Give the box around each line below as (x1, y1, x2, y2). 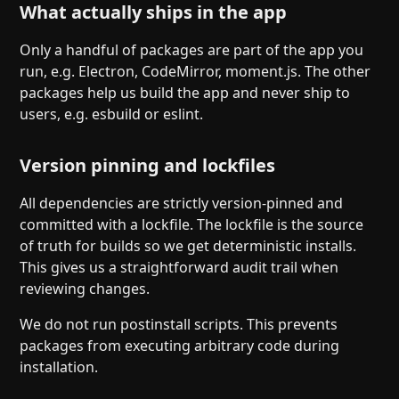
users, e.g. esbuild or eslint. (20, 104, 204, 125)
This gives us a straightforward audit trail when (20, 257, 339, 278)
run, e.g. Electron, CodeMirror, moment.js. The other (20, 61, 371, 82)
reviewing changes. (20, 279, 151, 299)
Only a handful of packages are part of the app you (20, 40, 364, 61)
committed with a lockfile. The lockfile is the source (20, 215, 364, 235)
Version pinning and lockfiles (20, 153, 276, 178)
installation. (20, 357, 99, 378)
